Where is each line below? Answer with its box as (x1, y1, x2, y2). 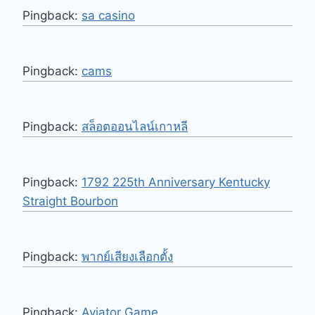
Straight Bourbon (22, 194, 118, 209)
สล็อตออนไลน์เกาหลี (82, 120, 188, 134)
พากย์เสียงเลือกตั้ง (82, 250, 173, 264)
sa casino (82, 8, 135, 23)
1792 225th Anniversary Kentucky (82, 175, 270, 190)
